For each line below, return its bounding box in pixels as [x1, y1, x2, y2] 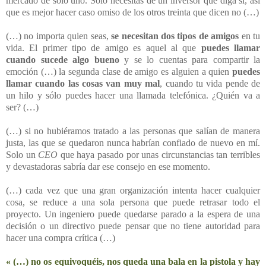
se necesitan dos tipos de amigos [111, 30, 239, 41]
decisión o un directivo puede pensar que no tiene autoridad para [6, 220, 260, 231]
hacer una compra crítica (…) [6, 232, 115, 243]
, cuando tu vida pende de [160, 78, 261, 88]
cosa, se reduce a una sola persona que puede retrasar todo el [6, 197, 260, 207]
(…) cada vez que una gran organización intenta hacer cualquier [6, 185, 260, 195]
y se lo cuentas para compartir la [119, 54, 260, 65]
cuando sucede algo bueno [6, 54, 119, 65]
